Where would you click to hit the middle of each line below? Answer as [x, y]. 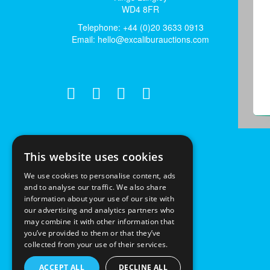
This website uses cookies [94, 157]
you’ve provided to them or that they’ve [93, 233]
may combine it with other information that [99, 221]
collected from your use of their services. [96, 244]
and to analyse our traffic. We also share [96, 187]
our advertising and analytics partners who [99, 210]
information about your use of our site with [99, 199]
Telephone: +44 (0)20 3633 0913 [140, 27]
